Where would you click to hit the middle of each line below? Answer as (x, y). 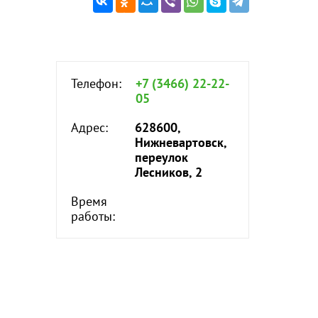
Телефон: (96, 83)
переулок (161, 157)
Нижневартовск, (180, 142)
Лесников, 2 (168, 172)
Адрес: (89, 127)
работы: (93, 216)
